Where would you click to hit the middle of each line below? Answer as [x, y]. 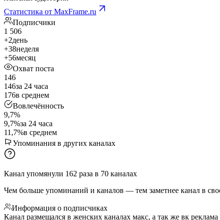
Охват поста [33, 68]
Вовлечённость [38, 106]
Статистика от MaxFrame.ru [50, 11]
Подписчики [34, 22]
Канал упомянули [34, 173]
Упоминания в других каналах [64, 143]
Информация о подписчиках [60, 208]
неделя [27, 49]
